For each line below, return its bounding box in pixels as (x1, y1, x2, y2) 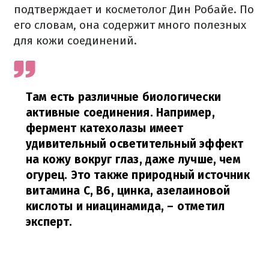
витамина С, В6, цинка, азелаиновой (26, 183, 231, 198)
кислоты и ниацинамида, (26, 199, 165, 213)
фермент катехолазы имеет (26, 121, 184, 135)
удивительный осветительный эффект (26, 136, 244, 151)
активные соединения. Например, (26, 105, 215, 119)
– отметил (164, 199, 225, 213)
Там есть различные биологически (26, 89, 221, 104)
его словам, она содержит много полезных (14, 17, 246, 32)
